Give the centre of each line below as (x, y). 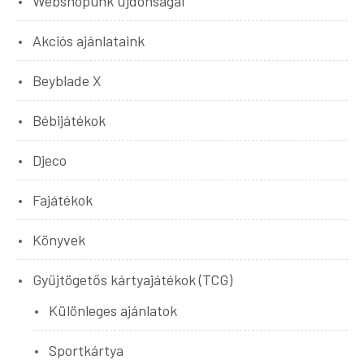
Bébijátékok (69, 121)
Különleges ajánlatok (113, 311)
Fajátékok (63, 200)
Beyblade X (67, 81)
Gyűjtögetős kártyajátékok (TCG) (132, 280)
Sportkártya (86, 351)
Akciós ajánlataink (89, 41)
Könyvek (59, 240)
